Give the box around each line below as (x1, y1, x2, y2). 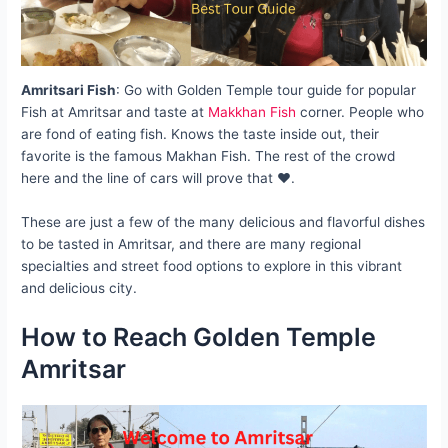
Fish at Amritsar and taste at (21, 104, 209, 121)
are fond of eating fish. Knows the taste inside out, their (21, 126, 380, 143)
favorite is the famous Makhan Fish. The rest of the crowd (21, 148, 396, 165)
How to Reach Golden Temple (21, 322, 377, 353)
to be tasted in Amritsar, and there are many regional (21, 236, 362, 253)
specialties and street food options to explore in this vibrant (21, 258, 403, 275)
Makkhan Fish (208, 104, 297, 121)
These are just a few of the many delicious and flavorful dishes (21, 214, 426, 231)
